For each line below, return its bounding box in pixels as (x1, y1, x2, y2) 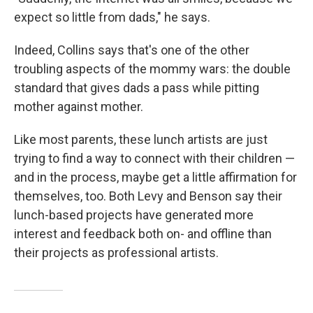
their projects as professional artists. (14, 245, 219, 260)
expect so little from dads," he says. (14, 9, 210, 24)
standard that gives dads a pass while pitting (14, 80, 259, 95)
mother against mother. (14, 99, 143, 114)
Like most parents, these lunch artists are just (14, 131, 268, 147)
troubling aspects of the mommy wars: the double (14, 61, 291, 76)
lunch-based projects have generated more (14, 207, 254, 222)
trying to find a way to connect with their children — (14, 150, 295, 166)
